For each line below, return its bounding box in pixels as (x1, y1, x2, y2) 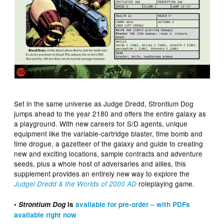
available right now (14, 209, 77, 219)
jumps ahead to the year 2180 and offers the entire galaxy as (14, 108, 206, 118)
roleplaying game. (136, 178, 195, 188)
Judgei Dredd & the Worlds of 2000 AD (14, 178, 137, 188)
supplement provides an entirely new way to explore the (14, 168, 190, 178)
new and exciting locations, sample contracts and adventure (14, 148, 203, 158)
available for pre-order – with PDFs (75, 199, 190, 209)
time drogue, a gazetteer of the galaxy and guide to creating (14, 138, 203, 148)
